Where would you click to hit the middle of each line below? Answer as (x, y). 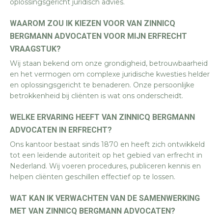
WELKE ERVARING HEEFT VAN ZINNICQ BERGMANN (102, 117)
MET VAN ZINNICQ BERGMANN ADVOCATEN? (93, 211)
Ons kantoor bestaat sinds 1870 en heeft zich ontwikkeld (107, 144)
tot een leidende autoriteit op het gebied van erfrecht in (106, 155)
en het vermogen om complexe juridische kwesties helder (110, 74)
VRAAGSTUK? (35, 49)
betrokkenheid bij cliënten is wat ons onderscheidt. (96, 96)
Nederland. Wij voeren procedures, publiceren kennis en (105, 166)
